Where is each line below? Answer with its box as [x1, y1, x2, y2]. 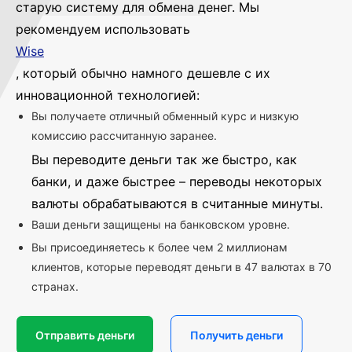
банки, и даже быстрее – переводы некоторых [31, 173, 322, 189]
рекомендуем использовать [16, 20, 190, 37]
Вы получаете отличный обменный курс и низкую [31, 108, 299, 123]
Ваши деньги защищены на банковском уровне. [31, 217, 290, 231]
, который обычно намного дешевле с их [16, 64, 270, 81]
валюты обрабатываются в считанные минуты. [31, 195, 323, 211]
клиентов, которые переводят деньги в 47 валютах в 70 [31, 259, 332, 273]
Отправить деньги [35, 328, 134, 342]
